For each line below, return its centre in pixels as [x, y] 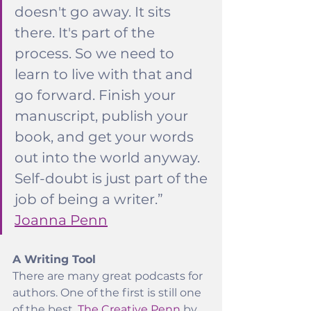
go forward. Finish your [97, 95]
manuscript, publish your [103, 116]
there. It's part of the [86, 33]
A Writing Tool [54, 259]
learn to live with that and [106, 74]
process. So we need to [96, 53]
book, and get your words [106, 137]
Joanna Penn [61, 220]
